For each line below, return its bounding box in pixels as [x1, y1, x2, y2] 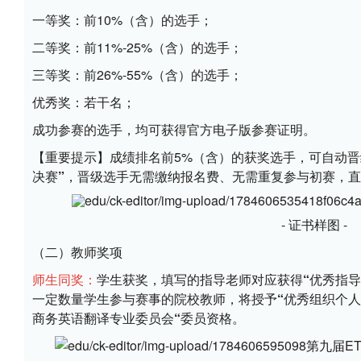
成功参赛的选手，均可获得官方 [32, 120, 213, 139]
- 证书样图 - [281, 215, 347, 234]
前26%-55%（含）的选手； [84, 65, 243, 84]
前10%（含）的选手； [84, 10, 213, 29]
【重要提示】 [32, 147, 110, 166]
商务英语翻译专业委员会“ [32, 309, 180, 327]
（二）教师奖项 [32, 243, 122, 261]
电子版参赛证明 [213, 120, 303, 139]
